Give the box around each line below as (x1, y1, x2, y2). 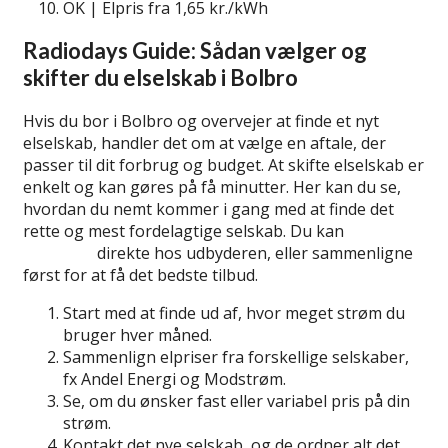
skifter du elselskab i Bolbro (23, 64, 298, 92)
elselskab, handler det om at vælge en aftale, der (23, 131, 386, 154)
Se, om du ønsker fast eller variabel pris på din (63, 389, 410, 412)
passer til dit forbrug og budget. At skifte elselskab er (23, 153, 424, 176)
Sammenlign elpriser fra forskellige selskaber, (63, 345, 409, 368)
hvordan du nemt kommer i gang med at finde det (23, 197, 394, 220)
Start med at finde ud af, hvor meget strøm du (63, 301, 405, 324)
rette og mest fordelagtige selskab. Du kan (23, 219, 348, 242)
